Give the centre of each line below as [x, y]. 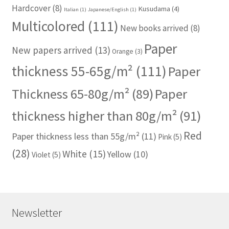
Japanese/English [108, 10]
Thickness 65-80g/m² [70, 94]
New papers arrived [52, 50]
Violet [41, 155]
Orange [122, 52]
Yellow [119, 154]
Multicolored [48, 27]
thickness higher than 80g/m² [94, 116]
